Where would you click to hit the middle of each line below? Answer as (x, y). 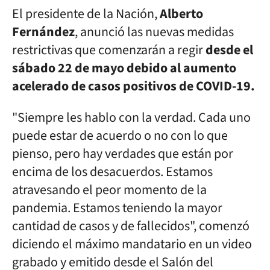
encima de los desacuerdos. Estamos (112, 172)
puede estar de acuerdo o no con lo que (120, 136)
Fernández (43, 32)
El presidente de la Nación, (86, 14)
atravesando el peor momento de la (109, 190)
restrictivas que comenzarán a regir (109, 50)
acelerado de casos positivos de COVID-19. (133, 86)
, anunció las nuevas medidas (154, 32)
